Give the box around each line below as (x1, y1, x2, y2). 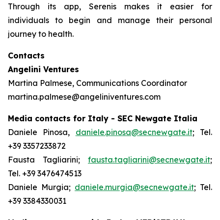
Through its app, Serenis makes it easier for (8, 1, 212, 11)
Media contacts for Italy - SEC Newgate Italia (8, 113, 197, 123)
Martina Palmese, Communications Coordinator (8, 78, 187, 88)
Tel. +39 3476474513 (8, 168, 82, 178)
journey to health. (8, 29, 74, 39)
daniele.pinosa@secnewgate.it (75, 127, 192, 137)
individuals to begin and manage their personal (8, 15, 212, 25)
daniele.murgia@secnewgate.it (75, 182, 194, 192)
